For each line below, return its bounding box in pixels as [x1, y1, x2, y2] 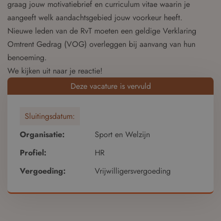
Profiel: [20, 147, 46, 158]
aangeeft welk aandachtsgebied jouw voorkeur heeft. [7, 12, 183, 23]
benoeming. [7, 52, 47, 63]
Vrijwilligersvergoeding [95, 165, 171, 177]
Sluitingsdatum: [25, 110, 75, 122]
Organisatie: [20, 129, 65, 140]
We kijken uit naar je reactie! [7, 65, 103, 76]
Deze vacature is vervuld [70, 80, 151, 92]
